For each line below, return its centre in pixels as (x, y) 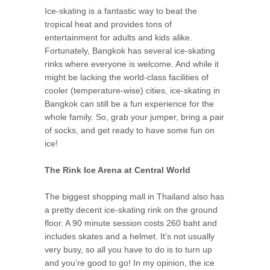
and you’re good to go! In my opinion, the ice (130, 263)
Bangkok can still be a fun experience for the (129, 103)
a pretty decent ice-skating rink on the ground (131, 210)
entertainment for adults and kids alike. (118, 37)
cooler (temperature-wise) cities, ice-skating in (132, 90)
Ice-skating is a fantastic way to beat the (121, 11)
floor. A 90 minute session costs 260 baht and (131, 223)
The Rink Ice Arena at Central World (118, 170)
